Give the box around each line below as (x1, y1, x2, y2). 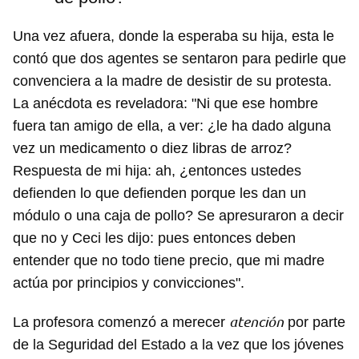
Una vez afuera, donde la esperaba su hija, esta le (13, 28, 334, 45)
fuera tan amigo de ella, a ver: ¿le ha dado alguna (13, 118, 331, 135)
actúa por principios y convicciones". (13, 275, 244, 292)
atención (229, 313, 284, 330)
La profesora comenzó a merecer (13, 314, 229, 331)
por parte (284, 314, 345, 331)
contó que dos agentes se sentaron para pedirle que (13, 50, 346, 67)
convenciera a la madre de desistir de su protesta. (13, 73, 332, 90)
